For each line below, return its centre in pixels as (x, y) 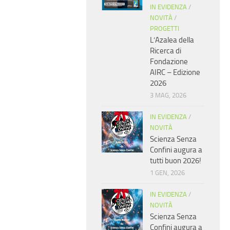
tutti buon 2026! (176, 161)
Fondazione (169, 62)
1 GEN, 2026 (167, 173)
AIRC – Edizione (175, 73)
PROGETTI (165, 29)
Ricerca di (166, 51)
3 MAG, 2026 (168, 95)
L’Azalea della (172, 40)
